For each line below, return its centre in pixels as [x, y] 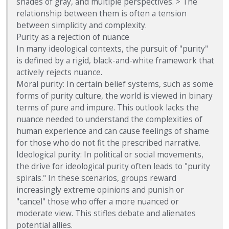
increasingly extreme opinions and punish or [100, 190]
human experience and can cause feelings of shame [113, 131]
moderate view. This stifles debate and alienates [106, 213]
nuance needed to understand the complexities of [109, 119]
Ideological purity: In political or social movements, [110, 154]
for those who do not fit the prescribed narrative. [108, 143]
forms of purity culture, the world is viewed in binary [114, 96]
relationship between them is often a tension [101, 13]
